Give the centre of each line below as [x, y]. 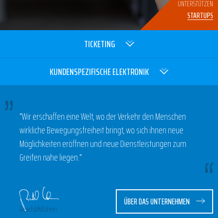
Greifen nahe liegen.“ [51, 157]
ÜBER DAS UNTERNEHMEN [157, 201]
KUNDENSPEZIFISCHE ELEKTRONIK [99, 72]
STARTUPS [200, 15]
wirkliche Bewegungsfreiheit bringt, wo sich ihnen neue [101, 130]
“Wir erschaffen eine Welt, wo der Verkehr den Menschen [103, 116]
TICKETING [99, 44]
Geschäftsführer [38, 209]
